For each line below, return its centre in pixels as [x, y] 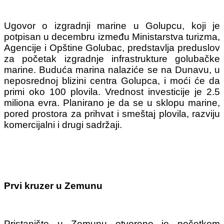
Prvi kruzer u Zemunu [53, 185]
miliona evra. [33, 102]
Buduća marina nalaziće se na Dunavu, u [130, 69]
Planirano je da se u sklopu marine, [141, 102]
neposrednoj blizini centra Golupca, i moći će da [112, 80]
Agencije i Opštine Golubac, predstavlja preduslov [112, 47]
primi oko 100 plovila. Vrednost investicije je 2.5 [112, 91]
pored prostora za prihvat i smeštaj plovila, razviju [112, 113]
